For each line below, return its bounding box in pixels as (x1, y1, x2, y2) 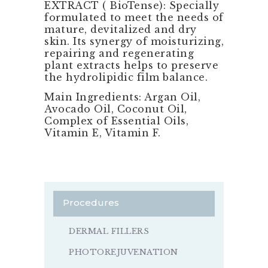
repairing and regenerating (44, 47, 194, 59)
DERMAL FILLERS (69, 226, 150, 237)
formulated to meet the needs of (44, 11, 224, 23)
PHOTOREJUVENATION (69, 246, 178, 257)
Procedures (63, 197, 119, 209)
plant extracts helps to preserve (44, 59, 218, 71)
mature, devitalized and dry (44, 23, 197, 35)
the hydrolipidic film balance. (44, 71, 211, 83)
